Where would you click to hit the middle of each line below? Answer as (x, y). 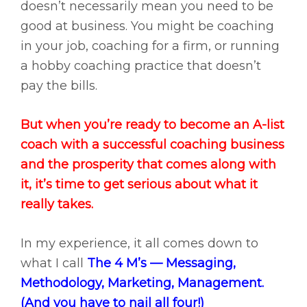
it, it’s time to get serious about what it (139, 185)
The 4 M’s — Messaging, (161, 263)
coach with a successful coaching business (152, 145)
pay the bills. (59, 86)
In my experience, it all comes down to (139, 244)
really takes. (57, 205)
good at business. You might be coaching (147, 26)
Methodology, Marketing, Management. (142, 283)
